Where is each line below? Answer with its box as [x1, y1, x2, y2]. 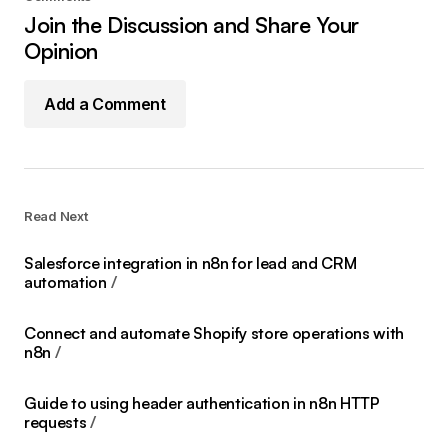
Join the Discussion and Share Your [24, 11, 360, 39]
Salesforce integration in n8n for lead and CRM [24, 253, 357, 274]
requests [24, 412, 87, 433]
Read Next [24, 208, 88, 225]
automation [24, 272, 107, 293]
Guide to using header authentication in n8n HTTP [24, 393, 380, 414]
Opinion [24, 37, 98, 65]
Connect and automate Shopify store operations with [24, 323, 404, 344]
